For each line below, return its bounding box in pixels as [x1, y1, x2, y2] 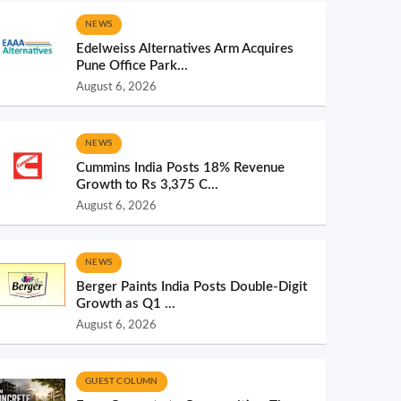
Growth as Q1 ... [76, 297, 175, 311]
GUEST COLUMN [85, 377, 158, 386]
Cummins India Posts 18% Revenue [76, 161, 285, 175]
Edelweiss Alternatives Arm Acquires [76, 42, 294, 55]
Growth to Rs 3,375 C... [76, 178, 218, 192]
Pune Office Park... [76, 59, 188, 73]
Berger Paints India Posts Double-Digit [76, 280, 307, 294]
